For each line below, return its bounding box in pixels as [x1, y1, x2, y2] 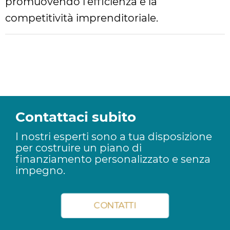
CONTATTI [94, 200, 136, 211]
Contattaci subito [15, 109, 136, 125]
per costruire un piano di [15, 142, 142, 154]
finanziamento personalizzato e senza [15, 153, 210, 165]
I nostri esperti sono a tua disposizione [15, 130, 212, 143]
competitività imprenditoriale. [5, 12, 158, 24]
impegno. [15, 164, 65, 177]
